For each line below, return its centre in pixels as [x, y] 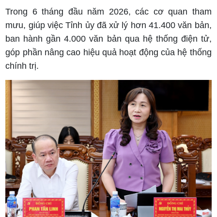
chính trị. [22, 66]
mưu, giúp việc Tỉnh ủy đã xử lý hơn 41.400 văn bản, [108, 25]
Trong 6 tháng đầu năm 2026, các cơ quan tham [108, 12]
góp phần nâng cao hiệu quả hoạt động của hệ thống [108, 53]
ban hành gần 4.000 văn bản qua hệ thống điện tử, [108, 39]
